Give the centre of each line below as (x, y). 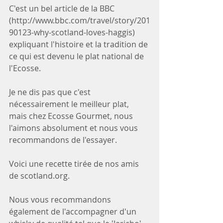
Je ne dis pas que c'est (51, 92)
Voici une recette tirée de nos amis (75, 164)
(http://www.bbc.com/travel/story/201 (80, 20)
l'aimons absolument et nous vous (74, 128)
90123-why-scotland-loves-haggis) (73, 32)
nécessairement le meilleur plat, (70, 104)
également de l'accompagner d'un (74, 211)
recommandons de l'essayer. (65, 140)
